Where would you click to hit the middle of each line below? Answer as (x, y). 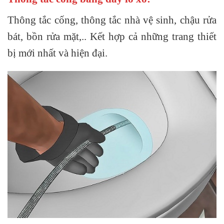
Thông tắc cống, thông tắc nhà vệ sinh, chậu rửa (112, 19)
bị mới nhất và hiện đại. (57, 52)
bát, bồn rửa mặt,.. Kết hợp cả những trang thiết (112, 36)
